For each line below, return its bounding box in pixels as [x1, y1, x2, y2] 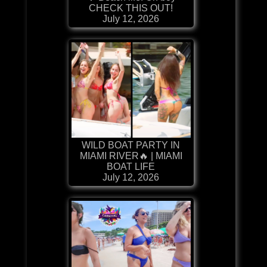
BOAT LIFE [107, 161, 156, 172]
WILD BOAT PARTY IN [82, 139, 181, 150]
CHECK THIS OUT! [89, 2, 173, 13]
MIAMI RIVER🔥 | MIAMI [79, 150, 182, 161]
